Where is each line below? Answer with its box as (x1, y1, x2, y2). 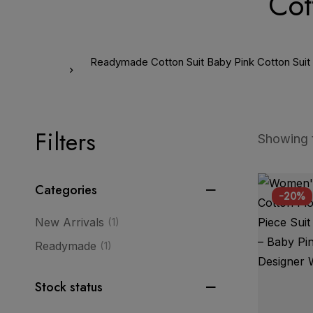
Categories (35, 181, 97, 199)
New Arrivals (35, 215, 104, 229)
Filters (35, 125, 96, 159)
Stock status (35, 278, 103, 296)
